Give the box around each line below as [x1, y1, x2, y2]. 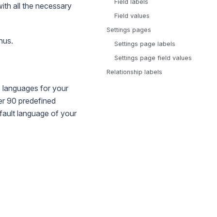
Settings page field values [114, 54, 192, 62]
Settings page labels [114, 40, 175, 47]
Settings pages [107, 26, 151, 33]
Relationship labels [107, 68, 162, 76]
